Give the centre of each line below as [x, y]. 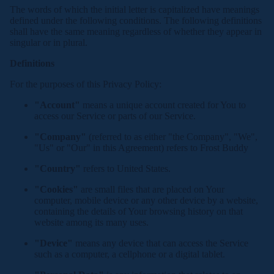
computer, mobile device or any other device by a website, [146, 200]
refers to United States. [126, 168]
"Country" [57, 168]
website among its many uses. [91, 222]
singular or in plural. [49, 43]
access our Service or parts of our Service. [115, 116]
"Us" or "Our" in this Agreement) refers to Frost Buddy [141, 148]
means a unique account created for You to [163, 105]
